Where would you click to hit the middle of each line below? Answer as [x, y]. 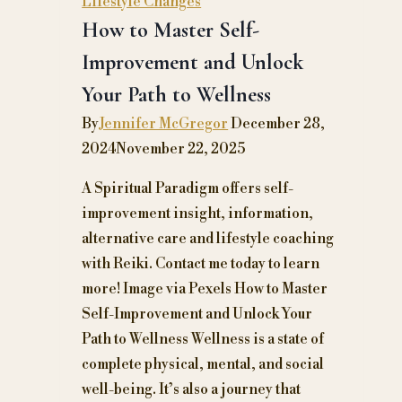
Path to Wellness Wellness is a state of [203, 339]
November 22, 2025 [181, 149]
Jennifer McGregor [164, 123]
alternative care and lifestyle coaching [208, 238]
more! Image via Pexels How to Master [205, 288]
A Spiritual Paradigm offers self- [188, 188]
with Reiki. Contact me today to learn [201, 263]
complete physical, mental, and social [203, 364]
